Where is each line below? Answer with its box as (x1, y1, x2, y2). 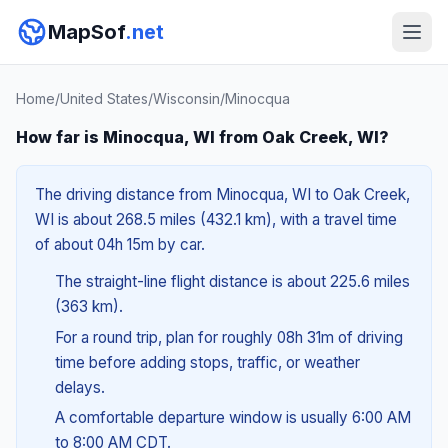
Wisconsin (153, 90, 220, 107)
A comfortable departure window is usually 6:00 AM (54, 408, 411, 428)
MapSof (48, 20, 125, 44)
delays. (54, 377, 105, 397)
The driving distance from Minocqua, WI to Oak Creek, (35, 185, 410, 204)
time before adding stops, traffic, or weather (54, 352, 360, 372)
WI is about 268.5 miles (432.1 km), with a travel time (35, 210, 397, 229)
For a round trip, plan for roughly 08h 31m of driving (54, 327, 403, 347)
